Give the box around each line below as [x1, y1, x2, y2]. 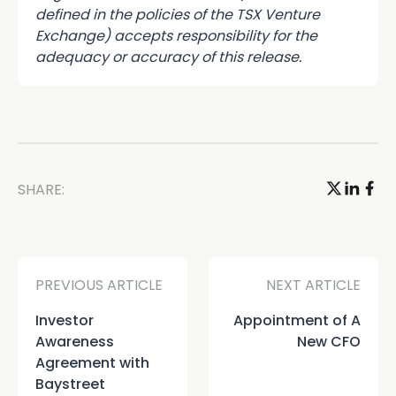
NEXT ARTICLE [266, 274, 361, 295]
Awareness [35, 331, 114, 352]
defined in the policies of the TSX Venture [35, 4, 320, 25]
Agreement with [35, 352, 149, 373]
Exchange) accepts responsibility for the [35, 25, 317, 46]
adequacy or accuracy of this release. [35, 46, 301, 67]
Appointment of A [233, 309, 361, 331]
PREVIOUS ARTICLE [35, 274, 163, 295]
